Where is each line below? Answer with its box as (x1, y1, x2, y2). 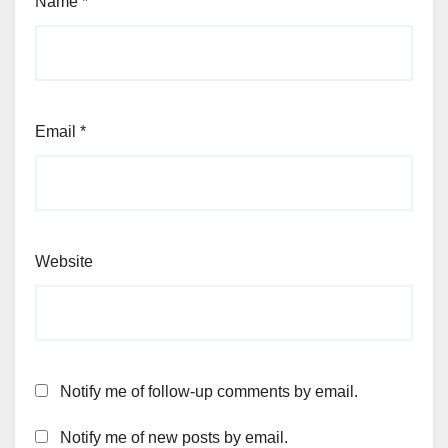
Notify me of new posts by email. (60, 428, 288, 446)
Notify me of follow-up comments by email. (60, 382, 358, 400)
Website (35, 252, 93, 270)
